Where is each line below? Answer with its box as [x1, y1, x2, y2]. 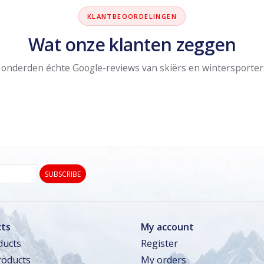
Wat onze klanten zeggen [28, 32, 236, 57]
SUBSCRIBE [45, 169, 81, 179]
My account [141, 220, 194, 233]
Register [141, 236, 178, 250]
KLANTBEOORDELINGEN [87, 11, 177, 21]
